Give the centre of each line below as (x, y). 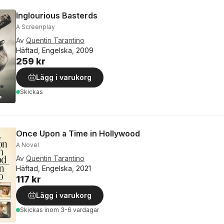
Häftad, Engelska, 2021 (53, 168)
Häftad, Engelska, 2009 (55, 50)
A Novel (27, 145)
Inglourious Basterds (57, 15)
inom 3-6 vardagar (72, 210)
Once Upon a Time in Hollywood (78, 134)
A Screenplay (35, 26)
